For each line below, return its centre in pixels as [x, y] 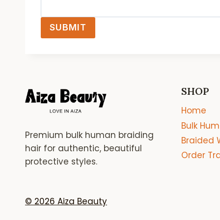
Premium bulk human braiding [89, 135]
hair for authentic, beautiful [83, 149]
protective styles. [61, 162]
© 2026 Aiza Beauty [66, 202]
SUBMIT [68, 27]
